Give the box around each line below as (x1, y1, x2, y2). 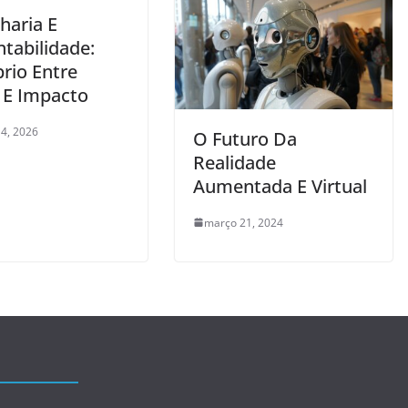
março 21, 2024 (204, 214, 283, 230)
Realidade (193, 149, 276, 175)
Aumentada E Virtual (193, 173, 367, 199)
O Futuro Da (193, 126, 297, 151)
